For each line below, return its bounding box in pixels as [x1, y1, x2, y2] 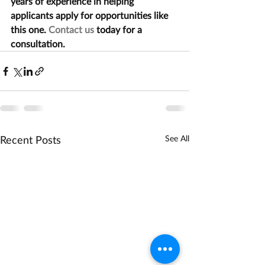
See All [165, 133, 189, 143]
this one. [11, 24, 49, 35]
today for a [94, 24, 144, 35]
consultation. [11, 38, 65, 49]
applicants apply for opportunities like [11, 9, 170, 21]
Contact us [49, 24, 94, 35]
